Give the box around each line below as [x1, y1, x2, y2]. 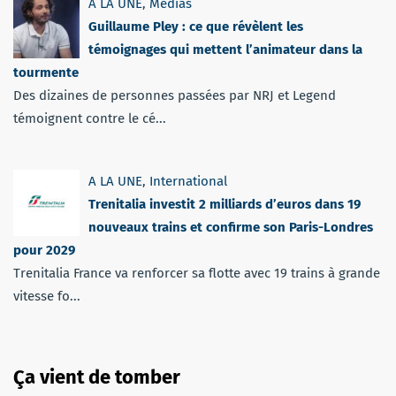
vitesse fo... [13, 288, 80, 305]
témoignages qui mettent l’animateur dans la [88, 42, 362, 58]
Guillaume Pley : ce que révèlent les [88, 19, 303, 35]
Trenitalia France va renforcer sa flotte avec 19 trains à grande [13, 265, 380, 282]
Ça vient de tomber [13, 365, 180, 390]
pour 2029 [13, 242, 75, 259]
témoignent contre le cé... [13, 110, 166, 127]
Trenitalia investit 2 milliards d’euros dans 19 [88, 196, 361, 213]
